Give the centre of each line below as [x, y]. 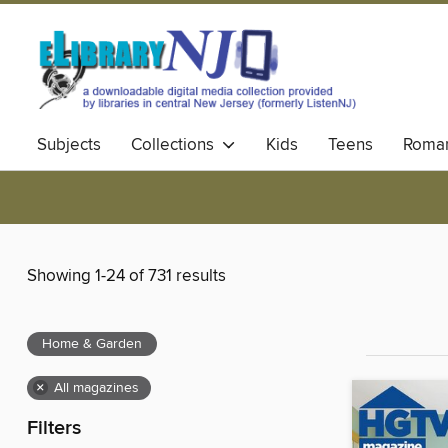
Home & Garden [92, 344]
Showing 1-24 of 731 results [126, 276]
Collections [176, 145]
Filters [54, 429]
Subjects [69, 145]
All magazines [96, 388]
